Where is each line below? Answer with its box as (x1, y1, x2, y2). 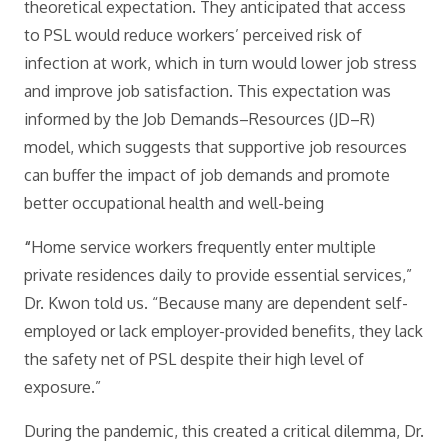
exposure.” (24, 377, 101, 397)
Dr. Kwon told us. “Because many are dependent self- (24, 293, 408, 313)
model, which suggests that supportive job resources (24, 137, 407, 157)
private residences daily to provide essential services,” (24, 265, 412, 285)
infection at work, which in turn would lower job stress (24, 53, 417, 73)
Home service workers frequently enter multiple (31, 237, 376, 257)
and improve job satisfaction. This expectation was (24, 81, 391, 101)
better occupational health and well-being (24, 193, 324, 213)
